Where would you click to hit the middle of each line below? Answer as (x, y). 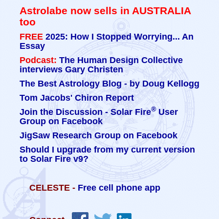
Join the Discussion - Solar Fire (85, 112)
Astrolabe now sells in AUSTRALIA (105, 11)
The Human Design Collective (120, 60)
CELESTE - (54, 188)
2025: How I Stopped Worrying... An (120, 37)
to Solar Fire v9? (54, 159)
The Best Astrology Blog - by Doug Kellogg (109, 84)
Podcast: (38, 60)
